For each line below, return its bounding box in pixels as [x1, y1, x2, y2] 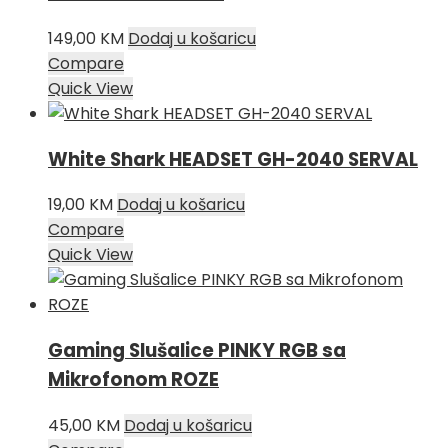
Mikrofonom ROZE [48, 366, 219, 394]
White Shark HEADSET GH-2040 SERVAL [48, 145, 418, 173]
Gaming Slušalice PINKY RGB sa [48, 337, 346, 365]
